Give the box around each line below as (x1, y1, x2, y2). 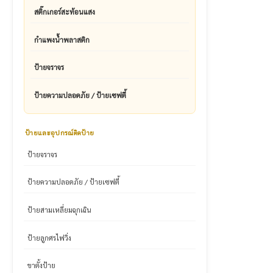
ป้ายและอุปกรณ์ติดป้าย (25, 127, 94, 137)
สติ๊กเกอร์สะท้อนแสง (34, 7, 95, 17)
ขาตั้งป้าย (27, 260, 55, 271)
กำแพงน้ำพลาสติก (34, 34, 90, 44)
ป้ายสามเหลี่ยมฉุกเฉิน (27, 205, 91, 214)
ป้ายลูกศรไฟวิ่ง (27, 232, 71, 243)
